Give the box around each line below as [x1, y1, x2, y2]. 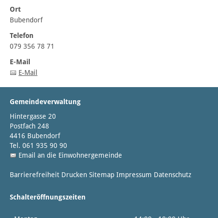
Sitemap [89, 171, 114, 179]
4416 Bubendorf [10, 132, 60, 140]
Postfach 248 [10, 122, 49, 130]
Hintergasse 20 [10, 112, 56, 121]
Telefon [10, 32, 34, 40]
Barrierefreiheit [10, 171, 59, 179]
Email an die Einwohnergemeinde [18, 151, 122, 160]
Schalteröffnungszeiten [10, 193, 86, 201]
